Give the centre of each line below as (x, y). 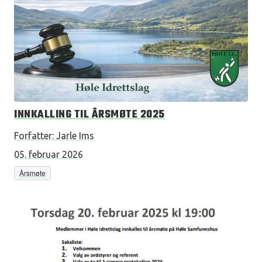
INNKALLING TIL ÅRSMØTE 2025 (89, 115)
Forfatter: (34, 136)
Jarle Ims (75, 136)
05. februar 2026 (49, 154)
